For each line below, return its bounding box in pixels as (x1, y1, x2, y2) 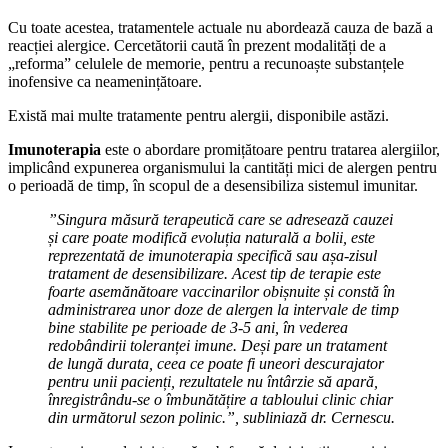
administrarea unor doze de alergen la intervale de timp (48, 300, 399, 318)
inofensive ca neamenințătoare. (8, 72, 202, 90)
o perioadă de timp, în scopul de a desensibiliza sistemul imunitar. (8, 176, 418, 194)
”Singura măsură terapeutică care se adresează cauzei (48, 210, 393, 228)
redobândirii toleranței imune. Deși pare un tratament (48, 336, 387, 354)
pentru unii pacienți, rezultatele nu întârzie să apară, (48, 372, 378, 390)
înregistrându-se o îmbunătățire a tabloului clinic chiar (48, 390, 393, 408)
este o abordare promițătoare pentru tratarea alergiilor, (101, 140, 440, 158)
